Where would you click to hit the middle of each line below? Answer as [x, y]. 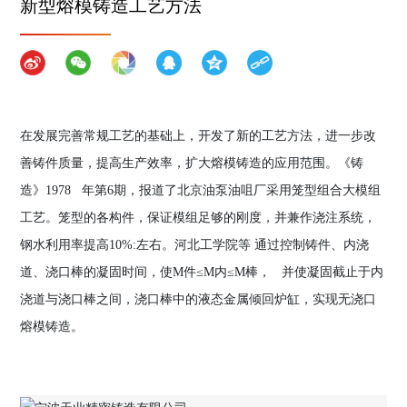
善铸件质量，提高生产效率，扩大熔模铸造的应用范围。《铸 [192, 163]
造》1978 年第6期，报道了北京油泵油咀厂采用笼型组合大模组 [201, 190]
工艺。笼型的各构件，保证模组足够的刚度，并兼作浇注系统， [199, 218]
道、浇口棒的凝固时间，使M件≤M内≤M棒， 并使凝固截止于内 [202, 272]
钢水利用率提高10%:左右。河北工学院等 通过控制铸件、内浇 [195, 245]
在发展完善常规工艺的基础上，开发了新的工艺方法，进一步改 [199, 136]
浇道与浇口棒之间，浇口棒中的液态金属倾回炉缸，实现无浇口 [199, 299]
